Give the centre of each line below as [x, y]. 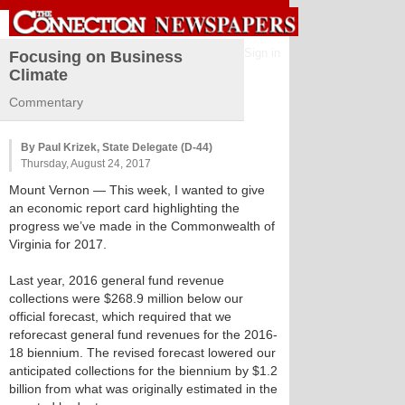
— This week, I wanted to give [177, 190]
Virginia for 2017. [58, 244]
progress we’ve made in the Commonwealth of [142, 226]
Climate [38, 75]
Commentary [46, 102]
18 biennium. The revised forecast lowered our [142, 353]
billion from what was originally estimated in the [143, 389]
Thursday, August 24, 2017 [86, 164]
